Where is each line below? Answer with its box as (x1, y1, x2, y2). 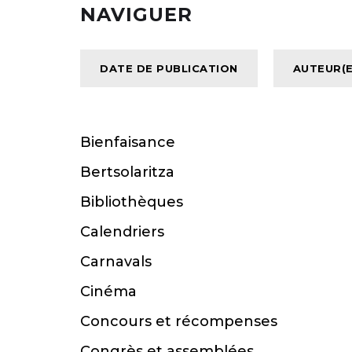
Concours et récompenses (80, 313, 277, 331)
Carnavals (80, 253, 152, 271)
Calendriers (80, 223, 164, 241)
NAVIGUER (80, 3, 192, 27)
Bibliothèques (80, 193, 183, 211)
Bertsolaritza (80, 163, 174, 181)
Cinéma (80, 283, 137, 301)
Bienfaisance (80, 134, 175, 152)
